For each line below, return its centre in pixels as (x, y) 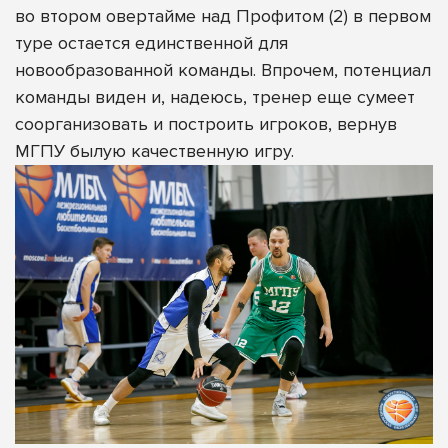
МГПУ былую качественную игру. (154, 151)
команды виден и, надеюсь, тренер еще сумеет (215, 97)
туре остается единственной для (151, 43)
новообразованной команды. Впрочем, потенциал (223, 70)
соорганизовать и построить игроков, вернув (206, 124)
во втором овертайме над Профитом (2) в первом (223, 16)
